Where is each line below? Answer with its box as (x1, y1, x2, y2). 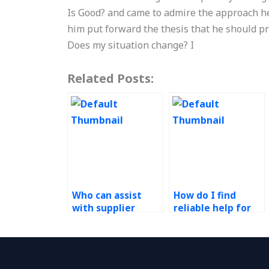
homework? (174, 240, 229, 252)
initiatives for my (72, 227, 156, 240)
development (72, 214, 136, 227)
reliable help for (174, 202, 252, 214)
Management (174, 227, 237, 240)
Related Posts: (67, 70, 154, 86)
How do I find (174, 189, 237, 202)
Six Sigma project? (72, 240, 159, 252)
